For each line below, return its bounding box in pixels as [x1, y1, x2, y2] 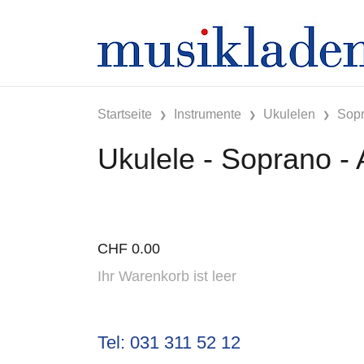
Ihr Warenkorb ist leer [97, 267, 236, 284]
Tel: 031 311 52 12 [97, 331, 240, 353]
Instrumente [174, 106, 241, 121]
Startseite [97, 106, 152, 121]
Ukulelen [263, 106, 315, 121]
